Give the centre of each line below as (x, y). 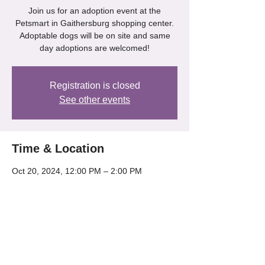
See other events (95, 100)
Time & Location (58, 148)
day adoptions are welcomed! (95, 48)
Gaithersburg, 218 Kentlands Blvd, (76, 182)
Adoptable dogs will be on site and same (95, 35)
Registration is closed (95, 85)
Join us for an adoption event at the (95, 11)
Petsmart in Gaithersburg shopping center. (95, 23)
